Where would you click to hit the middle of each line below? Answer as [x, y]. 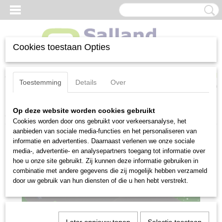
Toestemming [40, 82]
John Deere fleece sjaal [148, 114]
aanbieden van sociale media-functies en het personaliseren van [105, 131]
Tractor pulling [54, 114]
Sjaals [94, 114]
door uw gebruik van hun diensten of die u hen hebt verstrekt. [101, 181]
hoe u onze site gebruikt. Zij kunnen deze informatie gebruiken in [106, 161]
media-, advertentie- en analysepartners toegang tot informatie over [109, 151]
